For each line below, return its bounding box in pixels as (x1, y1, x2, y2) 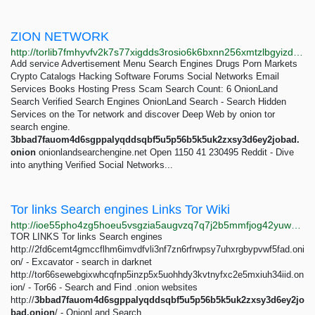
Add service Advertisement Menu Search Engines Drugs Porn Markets (11, 58, 297, 69)
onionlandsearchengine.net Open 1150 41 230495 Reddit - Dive (36, 147, 294, 157)
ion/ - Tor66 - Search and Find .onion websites (11, 282, 198, 292)
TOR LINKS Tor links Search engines (11, 231, 168, 242)
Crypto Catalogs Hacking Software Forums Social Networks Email (11, 71, 279, 82)
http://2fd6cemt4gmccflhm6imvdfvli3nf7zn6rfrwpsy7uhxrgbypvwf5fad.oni (11, 244, 304, 255)
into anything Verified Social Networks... (11, 160, 173, 170)
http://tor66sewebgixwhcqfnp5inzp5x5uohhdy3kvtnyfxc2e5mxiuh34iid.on (11, 269, 304, 280)
